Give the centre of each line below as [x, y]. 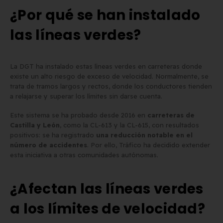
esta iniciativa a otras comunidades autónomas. [84, 155]
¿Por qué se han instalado [105, 15]
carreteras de [171, 115]
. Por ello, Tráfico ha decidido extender [149, 145]
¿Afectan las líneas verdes [107, 189]
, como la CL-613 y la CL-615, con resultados [129, 125]
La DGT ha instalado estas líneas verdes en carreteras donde [106, 66]
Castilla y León [35, 125]
